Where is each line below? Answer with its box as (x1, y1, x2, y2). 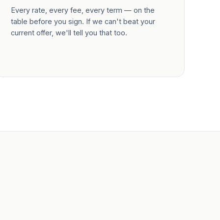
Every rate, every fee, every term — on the (11, 6, 155, 14)
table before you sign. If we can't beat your (11, 17, 156, 26)
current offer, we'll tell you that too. (11, 28, 128, 37)
